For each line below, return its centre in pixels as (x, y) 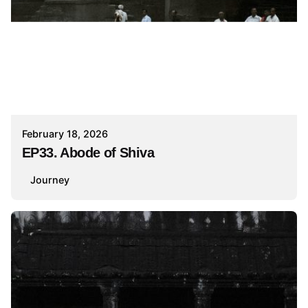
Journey (50, 168)
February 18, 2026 (65, 123)
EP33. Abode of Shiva (88, 142)
